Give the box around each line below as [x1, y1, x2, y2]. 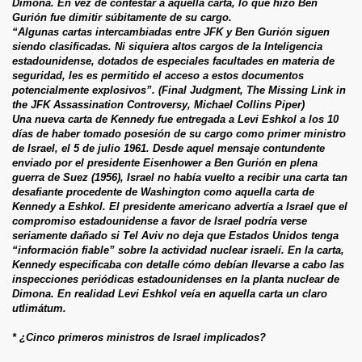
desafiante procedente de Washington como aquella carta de [12, 185, 314, 198]
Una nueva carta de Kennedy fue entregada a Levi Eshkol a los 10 [12, 112, 339, 125]
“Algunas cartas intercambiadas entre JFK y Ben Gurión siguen [12, 25, 330, 38]
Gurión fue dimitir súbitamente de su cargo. [12, 11, 232, 23]
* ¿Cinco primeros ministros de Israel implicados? [12, 330, 266, 343]
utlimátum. [12, 301, 66, 314]
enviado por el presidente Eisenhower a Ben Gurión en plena [12, 156, 318, 169]
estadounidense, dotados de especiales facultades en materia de [12, 54, 335, 67]
